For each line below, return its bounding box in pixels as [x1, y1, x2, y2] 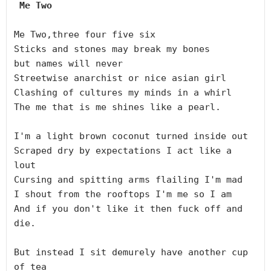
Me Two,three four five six [14, 28, 155, 40]
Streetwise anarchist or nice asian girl [14, 72, 226, 83]
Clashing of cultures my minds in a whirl [14, 87, 232, 98]
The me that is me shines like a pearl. [14, 101, 221, 113]
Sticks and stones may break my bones [14, 43, 210, 54]
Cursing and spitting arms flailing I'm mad [14, 174, 243, 185]
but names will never [14, 57, 123, 69]
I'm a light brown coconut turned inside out [14, 130, 248, 142]
